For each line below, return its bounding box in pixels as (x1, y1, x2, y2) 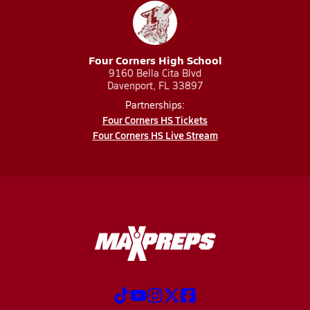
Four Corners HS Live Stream (92, 128, 218, 142)
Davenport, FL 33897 (107, 79, 203, 92)
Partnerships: (125, 98, 185, 111)
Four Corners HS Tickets (102, 113, 208, 127)
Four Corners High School (88, 52, 222, 68)
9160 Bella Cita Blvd (109, 66, 201, 80)
